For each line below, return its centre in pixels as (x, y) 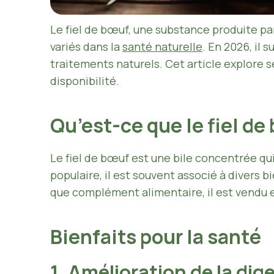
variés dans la (86, 46)
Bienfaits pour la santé (157, 237)
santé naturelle (162, 46)
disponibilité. (85, 81)
